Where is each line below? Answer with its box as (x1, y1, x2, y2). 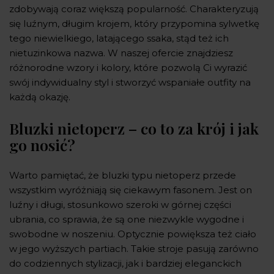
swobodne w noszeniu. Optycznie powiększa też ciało (9, 228, 256, 240)
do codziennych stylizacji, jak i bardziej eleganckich (9, 257, 242, 269)
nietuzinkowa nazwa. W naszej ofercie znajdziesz (9, 46, 233, 59)
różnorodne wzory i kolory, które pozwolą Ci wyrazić (9, 61, 247, 73)
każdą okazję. (9, 91, 73, 103)
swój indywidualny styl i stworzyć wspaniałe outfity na (9, 76, 251, 88)
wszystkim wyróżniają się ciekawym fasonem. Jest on (9, 183, 252, 196)
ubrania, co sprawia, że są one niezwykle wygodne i (9, 213, 244, 225)
